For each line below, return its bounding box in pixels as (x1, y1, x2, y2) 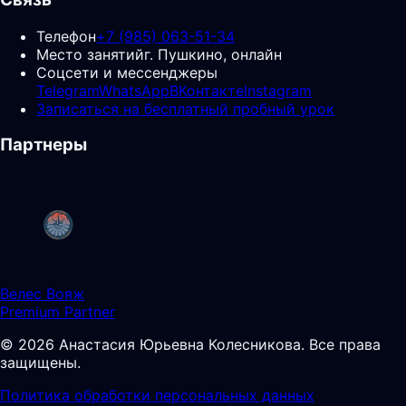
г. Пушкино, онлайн (144, 44, 282, 63)
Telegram (36, 81, 99, 100)
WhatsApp (99, 81, 169, 100)
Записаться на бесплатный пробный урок (36, 99, 334, 118)
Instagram (244, 81, 312, 100)
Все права (309, 334, 381, 353)
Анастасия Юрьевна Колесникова (59, 334, 301, 353)
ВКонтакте (169, 81, 244, 100)
